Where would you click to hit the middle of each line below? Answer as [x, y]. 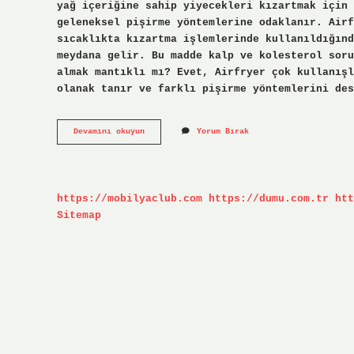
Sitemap [79, 215]
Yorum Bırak [223, 132]
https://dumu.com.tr [269, 198]
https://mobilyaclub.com [130, 198]
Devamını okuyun [109, 132]
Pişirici [163, 153]
